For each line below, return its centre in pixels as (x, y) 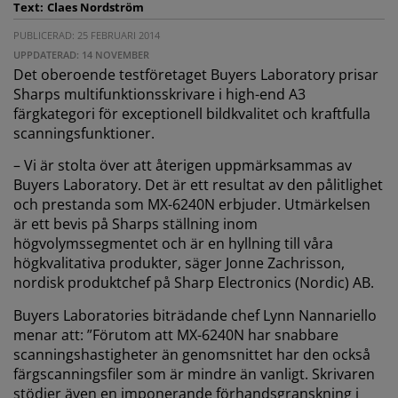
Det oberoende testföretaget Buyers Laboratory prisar (196, 75)
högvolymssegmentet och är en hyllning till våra (173, 244)
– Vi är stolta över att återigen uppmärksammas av (183, 166)
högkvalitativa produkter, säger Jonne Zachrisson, (179, 263)
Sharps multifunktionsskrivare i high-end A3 (159, 94)
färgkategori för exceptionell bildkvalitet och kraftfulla (192, 114)
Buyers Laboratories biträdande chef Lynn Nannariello (195, 315)
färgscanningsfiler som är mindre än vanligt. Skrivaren (194, 374)
